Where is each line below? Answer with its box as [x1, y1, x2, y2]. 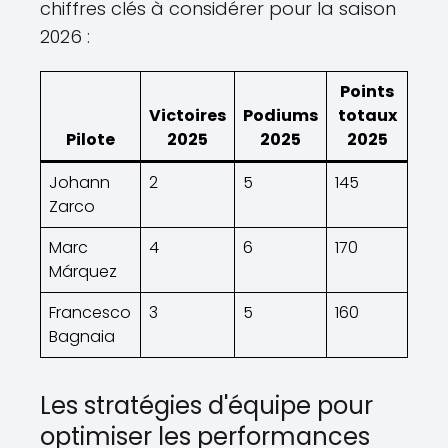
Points [340, 79, 394, 103]
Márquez [49, 259, 117, 283]
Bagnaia [49, 324, 115, 348]
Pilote [66, 127, 115, 151]
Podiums [243, 103, 318, 127]
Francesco [49, 300, 131, 324]
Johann [49, 170, 110, 194]
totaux [337, 103, 397, 127]
